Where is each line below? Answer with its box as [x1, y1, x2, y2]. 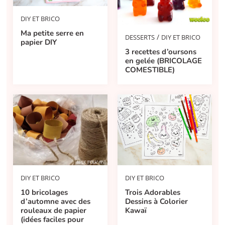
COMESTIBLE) [125, 64, 175, 75]
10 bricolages [21, 187, 68, 197]
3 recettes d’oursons [125, 46, 197, 57]
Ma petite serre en [21, 28, 84, 39]
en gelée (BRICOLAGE [125, 55, 202, 66]
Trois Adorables [125, 187, 181, 197]
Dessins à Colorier [125, 196, 188, 206]
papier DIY [21, 37, 57, 48]
